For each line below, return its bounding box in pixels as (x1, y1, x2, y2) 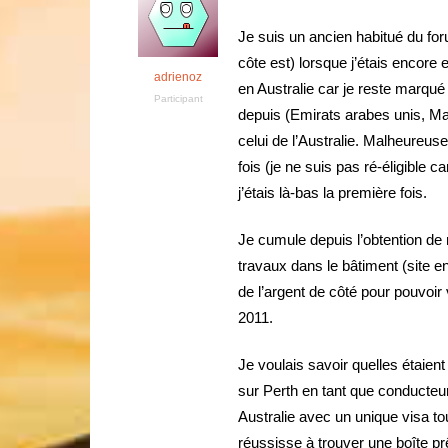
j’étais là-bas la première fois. (238, 184, 427, 201)
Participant (153, 93, 203, 104)
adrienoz (154, 70, 202, 84)
